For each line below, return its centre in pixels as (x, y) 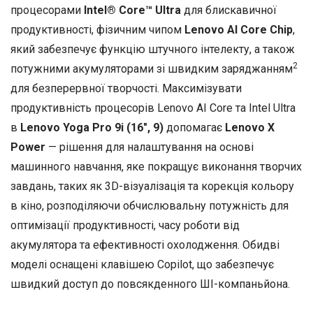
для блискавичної (229, 10)
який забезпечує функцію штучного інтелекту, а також (153, 50)
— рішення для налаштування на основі (150, 147)
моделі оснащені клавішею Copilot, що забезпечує (142, 265)
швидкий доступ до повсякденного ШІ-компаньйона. (150, 284)
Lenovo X (248, 128)
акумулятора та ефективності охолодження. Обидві (145, 245)
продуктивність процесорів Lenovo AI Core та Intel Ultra (153, 108)
